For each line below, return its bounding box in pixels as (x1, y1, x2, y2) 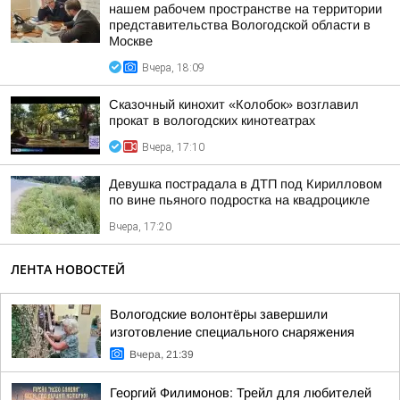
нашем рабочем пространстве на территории (109, 2, 382, 16)
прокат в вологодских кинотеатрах (109, 113, 315, 128)
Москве (109, 34, 153, 48)
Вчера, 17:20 (109, 221, 171, 233)
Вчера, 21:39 (129, 348, 194, 361)
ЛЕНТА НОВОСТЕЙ (11, 261, 125, 278)
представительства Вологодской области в (109, 18, 371, 32)
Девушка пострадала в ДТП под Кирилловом (109, 177, 382, 191)
